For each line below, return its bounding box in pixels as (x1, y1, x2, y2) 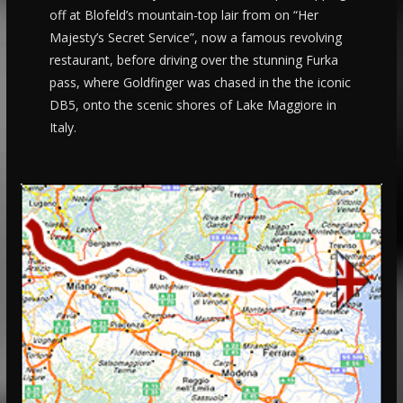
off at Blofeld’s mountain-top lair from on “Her (49, 6, 318, 23)
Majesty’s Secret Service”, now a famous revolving (49, 29, 342, 46)
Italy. (49, 119, 76, 136)
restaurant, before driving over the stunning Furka (49, 51, 338, 68)
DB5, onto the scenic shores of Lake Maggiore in (49, 96, 336, 113)
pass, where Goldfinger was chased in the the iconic (49, 74, 351, 91)
